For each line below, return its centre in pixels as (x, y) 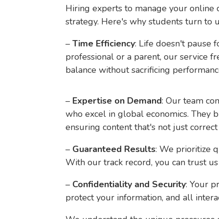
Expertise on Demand (117, 101)
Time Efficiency (104, 44)
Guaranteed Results (114, 149)
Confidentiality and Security (129, 184)
